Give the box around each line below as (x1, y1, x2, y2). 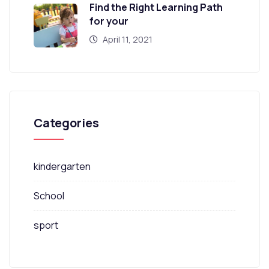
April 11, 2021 (101, 34, 153, 46)
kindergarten (34, 160, 91, 174)
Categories (34, 115, 99, 131)
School (34, 189, 64, 203)
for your (89, 14, 128, 28)
